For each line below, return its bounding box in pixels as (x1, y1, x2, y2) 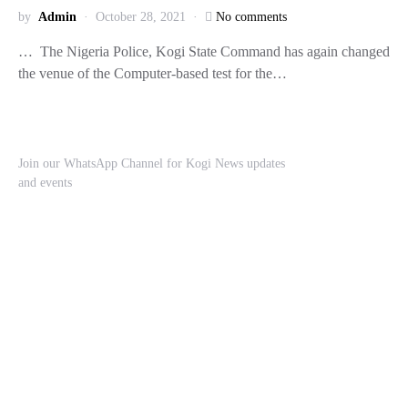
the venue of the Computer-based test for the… (18, 66, 287, 81)
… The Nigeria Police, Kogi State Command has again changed (18, 44, 390, 59)
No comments (216, 10, 287, 24)
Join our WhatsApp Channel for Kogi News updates (18, 157, 285, 170)
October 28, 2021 (96, 10, 186, 24)
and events (18, 176, 72, 189)
